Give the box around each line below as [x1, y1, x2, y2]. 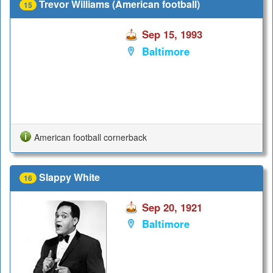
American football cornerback [34, 130, 147, 143]
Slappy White [39, 169, 100, 184]
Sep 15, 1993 [141, 27, 202, 42]
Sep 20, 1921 [141, 199, 202, 214]
